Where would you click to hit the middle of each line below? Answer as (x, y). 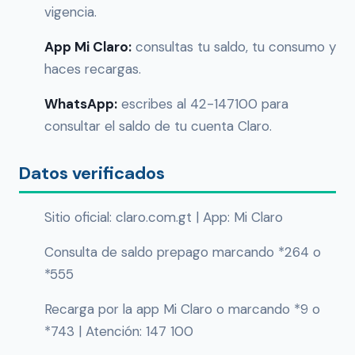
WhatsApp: (81, 104)
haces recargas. (93, 69)
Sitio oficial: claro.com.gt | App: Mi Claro (164, 218)
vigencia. (71, 12)
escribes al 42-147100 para (203, 104)
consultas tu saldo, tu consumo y (234, 47)
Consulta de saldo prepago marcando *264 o (183, 252)
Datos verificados (92, 174)
